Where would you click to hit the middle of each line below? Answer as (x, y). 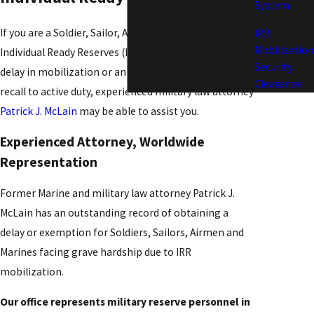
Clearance (278, 83)
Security (273, 67)
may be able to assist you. (138, 111)
